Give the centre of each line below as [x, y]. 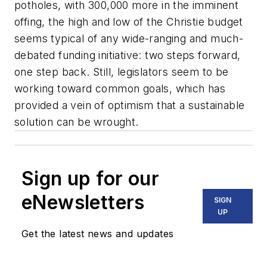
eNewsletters [83, 202]
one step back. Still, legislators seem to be [122, 72]
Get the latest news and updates [98, 233]
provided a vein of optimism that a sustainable [130, 105]
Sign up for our [90, 178]
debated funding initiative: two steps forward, [128, 55]
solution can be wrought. [77, 122]
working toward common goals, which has [120, 88]
